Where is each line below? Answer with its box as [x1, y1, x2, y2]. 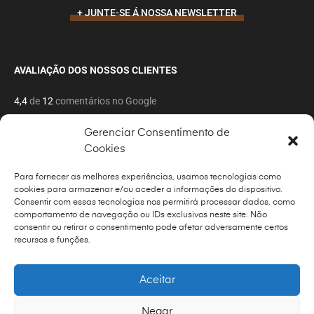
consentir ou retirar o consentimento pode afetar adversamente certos [14, 224, 288, 232]
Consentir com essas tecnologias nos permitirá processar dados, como [14, 198, 295, 207]
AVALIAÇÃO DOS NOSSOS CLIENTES [14, 64, 177, 76]
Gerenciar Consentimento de [84, 128, 230, 138]
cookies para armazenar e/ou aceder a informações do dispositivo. [14, 186, 282, 194]
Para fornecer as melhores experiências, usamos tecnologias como [14, 173, 281, 182]
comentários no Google [53, 95, 156, 107]
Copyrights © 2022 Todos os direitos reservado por [27, 186, 266, 196]
